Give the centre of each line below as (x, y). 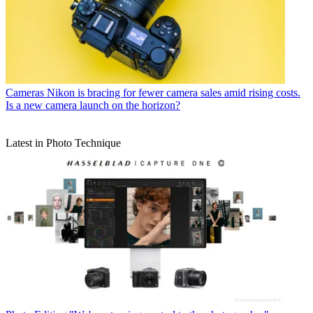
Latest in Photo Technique (63, 143)
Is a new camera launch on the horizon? (93, 105)
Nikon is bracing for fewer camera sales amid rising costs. (174, 92)
